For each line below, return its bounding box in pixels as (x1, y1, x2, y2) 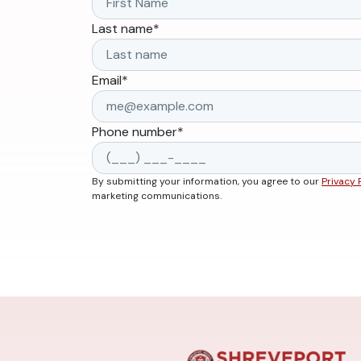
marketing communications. (92, 189, 222, 202)
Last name (92, 20, 153, 37)
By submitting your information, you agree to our (92, 175, 322, 188)
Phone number (92, 123, 177, 140)
